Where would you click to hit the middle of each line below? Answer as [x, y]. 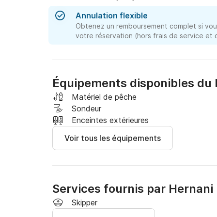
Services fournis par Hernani [133, 189]
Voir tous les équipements [113, 138]
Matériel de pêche [104, 97]
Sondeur [86, 108]
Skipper [85, 202]
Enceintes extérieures [110, 120]
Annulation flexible [112, 15]
